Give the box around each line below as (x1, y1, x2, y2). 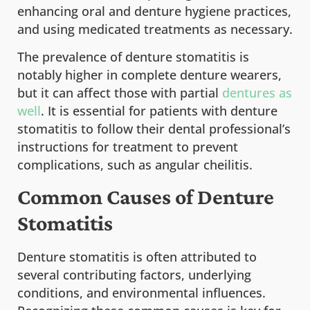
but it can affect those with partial (17, 84, 222, 102)
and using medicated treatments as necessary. (17, 20, 293, 37)
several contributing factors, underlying (17, 266, 251, 283)
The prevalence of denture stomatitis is (17, 48, 249, 66)
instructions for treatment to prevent (17, 138, 238, 156)
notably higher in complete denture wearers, (17, 66, 282, 84)
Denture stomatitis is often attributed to (17, 248, 257, 265)
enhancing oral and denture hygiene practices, (17, 2, 291, 19)
